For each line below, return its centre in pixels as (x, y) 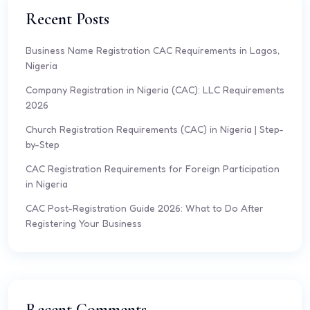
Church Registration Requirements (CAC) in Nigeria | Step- (155, 129)
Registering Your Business (84, 223)
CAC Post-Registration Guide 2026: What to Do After (145, 208)
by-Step (43, 144)
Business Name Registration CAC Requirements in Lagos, (153, 50)
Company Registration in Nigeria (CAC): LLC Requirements (155, 90)
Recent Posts (67, 19)
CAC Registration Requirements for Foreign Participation (153, 168)
